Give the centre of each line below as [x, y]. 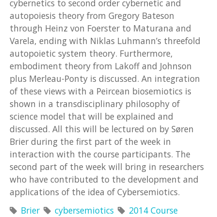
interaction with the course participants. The [100, 154]
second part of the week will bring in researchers [107, 166]
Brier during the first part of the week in [90, 141]
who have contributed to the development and [104, 179]
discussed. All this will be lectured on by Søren [102, 129]
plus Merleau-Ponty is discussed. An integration [105, 78]
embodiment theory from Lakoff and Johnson [101, 66]
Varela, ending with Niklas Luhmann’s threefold [105, 40]
